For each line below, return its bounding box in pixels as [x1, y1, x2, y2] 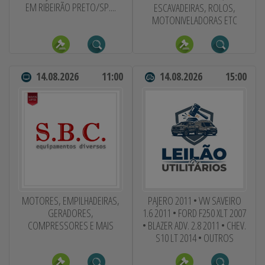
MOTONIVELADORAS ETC [151, 12, 237, 27]
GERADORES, [48, 205, 93, 220]
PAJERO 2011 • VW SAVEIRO [147, 193, 241, 208]
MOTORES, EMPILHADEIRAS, [22, 193, 119, 208]
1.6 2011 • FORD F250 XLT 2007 [143, 205, 246, 220]
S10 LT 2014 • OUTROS [155, 230, 234, 245]
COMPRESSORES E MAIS [28, 218, 114, 232]
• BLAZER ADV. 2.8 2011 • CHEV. [143, 218, 246, 232]
